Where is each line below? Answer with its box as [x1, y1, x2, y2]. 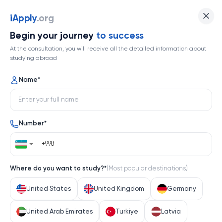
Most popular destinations [109, 166, 186, 172]
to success [96, 31, 144, 41]
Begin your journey [10, 31, 96, 41]
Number [19, 120, 44, 127]
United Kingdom [94, 185, 144, 192]
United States [26, 185, 71, 192]
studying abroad [10, 55, 57, 61]
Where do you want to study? [10, 166, 104, 172]
